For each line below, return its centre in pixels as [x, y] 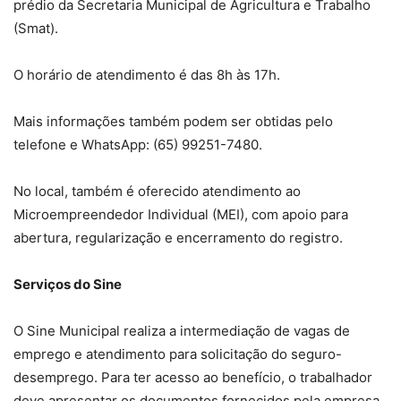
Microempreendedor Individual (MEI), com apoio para [181, 214]
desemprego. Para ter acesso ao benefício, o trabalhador [193, 377]
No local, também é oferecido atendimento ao [157, 191]
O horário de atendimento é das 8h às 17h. [147, 74]
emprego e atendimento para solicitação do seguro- [178, 354]
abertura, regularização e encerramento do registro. [178, 237]
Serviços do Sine [68, 284]
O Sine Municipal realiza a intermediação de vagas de [182, 330]
